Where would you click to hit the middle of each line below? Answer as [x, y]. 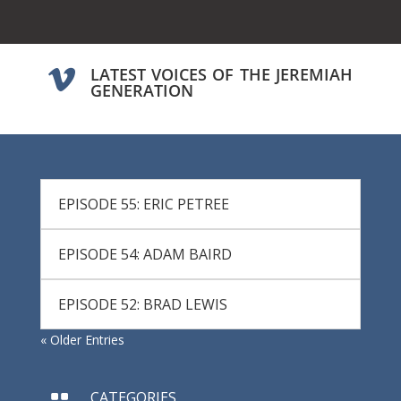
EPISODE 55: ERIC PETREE [143, 204]
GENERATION [141, 90]
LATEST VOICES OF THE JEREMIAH [221, 74]
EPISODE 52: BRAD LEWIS [142, 304]
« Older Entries [82, 339]
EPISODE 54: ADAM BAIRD [145, 254]
